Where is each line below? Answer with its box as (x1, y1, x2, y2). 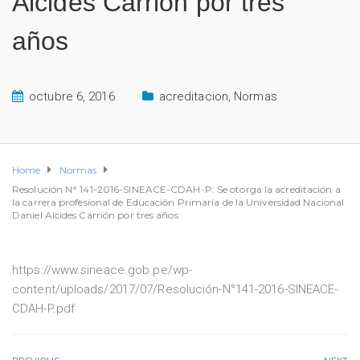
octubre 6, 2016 (29, 89, 115, 104)
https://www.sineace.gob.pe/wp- (12, 263, 193, 277)
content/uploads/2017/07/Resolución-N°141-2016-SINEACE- (12, 282, 338, 297)
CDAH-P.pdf (12, 301, 75, 316)
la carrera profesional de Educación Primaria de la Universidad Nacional (12, 196, 345, 208)
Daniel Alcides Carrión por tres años (12, 209, 178, 221)
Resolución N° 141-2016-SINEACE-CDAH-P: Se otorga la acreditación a (12, 183, 341, 195)
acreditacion (158, 89, 228, 104)
